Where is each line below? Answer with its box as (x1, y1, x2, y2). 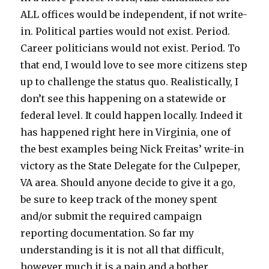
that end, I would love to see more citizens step (20, 59, 248, 71)
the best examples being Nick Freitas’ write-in (20, 143, 244, 156)
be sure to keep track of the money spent (20, 193, 218, 206)
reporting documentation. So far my (20, 227, 195, 240)
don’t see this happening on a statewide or (20, 92, 227, 105)
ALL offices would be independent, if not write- (20, 8, 248, 21)
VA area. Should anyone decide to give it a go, (20, 177, 236, 189)
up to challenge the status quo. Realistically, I (20, 76, 239, 88)
